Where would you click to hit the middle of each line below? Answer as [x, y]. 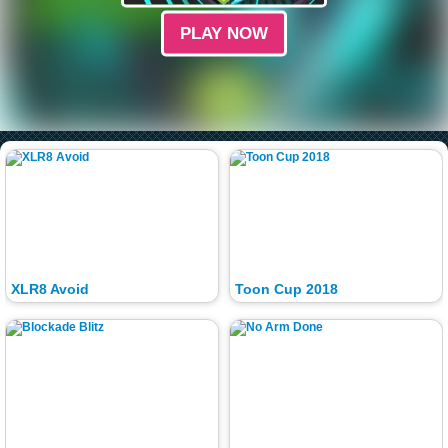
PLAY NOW [224, 33]
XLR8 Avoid [49, 290]
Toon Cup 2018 [286, 290]
